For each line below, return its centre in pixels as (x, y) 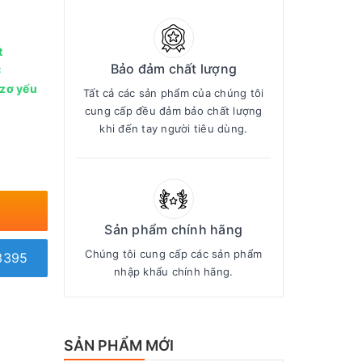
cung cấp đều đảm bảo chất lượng (173, 111)
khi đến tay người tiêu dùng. (174, 128)
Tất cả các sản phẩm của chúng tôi (174, 93)
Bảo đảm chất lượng (173, 69)
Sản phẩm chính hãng (174, 229)
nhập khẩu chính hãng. (174, 271)
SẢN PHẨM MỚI (119, 345)
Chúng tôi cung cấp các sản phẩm (174, 254)
